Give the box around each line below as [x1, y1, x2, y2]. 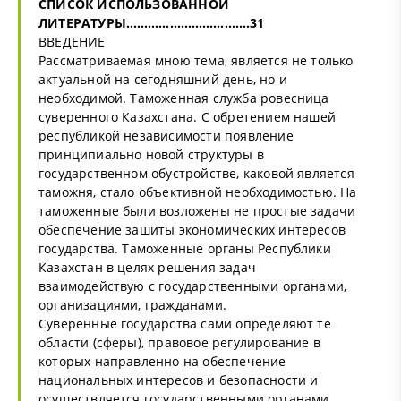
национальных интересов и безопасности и [38, 371, 319, 388]
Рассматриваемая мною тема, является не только [38, 51, 354, 69]
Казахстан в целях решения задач [38, 258, 256, 276]
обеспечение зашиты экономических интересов [38, 220, 346, 238]
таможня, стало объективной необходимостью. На [38, 183, 357, 200]
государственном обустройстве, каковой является [38, 164, 354, 182]
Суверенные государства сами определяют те [38, 314, 331, 332]
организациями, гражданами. [38, 295, 226, 313]
